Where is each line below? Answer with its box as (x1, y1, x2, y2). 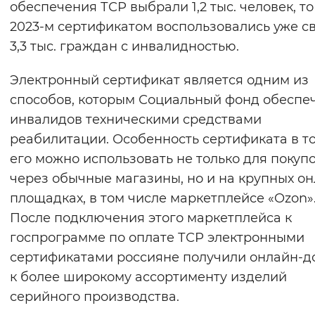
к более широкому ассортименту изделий (10, 269, 287, 285)
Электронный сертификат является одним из (10, 72, 309, 89)
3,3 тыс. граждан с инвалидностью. (10, 39, 239, 55)
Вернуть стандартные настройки (96, 11, 270, 24)
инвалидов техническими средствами (10, 112, 262, 128)
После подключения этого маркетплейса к (10, 210, 292, 226)
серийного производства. (10, 289, 179, 305)
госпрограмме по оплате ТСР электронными (10, 230, 304, 246)
